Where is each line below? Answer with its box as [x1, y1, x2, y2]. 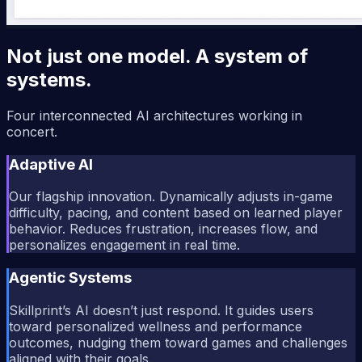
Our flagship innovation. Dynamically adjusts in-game [9, 188, 333, 205]
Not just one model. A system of [6, 44, 308, 68]
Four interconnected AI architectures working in [6, 107, 302, 124]
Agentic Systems [9, 268, 132, 288]
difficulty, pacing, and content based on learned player [9, 204, 343, 221]
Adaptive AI [9, 154, 93, 174]
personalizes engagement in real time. [9, 237, 240, 254]
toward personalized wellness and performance [9, 318, 302, 335]
